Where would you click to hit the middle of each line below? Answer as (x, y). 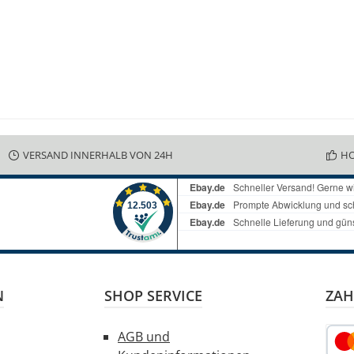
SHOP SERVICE (153, 296)
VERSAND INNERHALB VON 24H (98, 154)
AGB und (144, 337)
